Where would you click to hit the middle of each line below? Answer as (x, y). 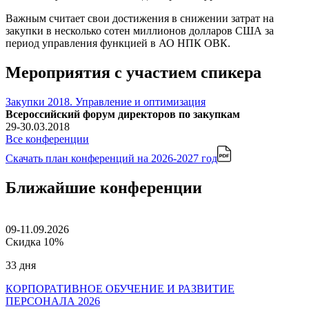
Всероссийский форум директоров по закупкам (123, 114)
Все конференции (47, 139)
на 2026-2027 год (177, 158)
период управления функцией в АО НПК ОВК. (118, 43)
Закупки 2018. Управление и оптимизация (106, 101)
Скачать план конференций (71, 158)
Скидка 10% (34, 241)
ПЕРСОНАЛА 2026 (53, 301)
